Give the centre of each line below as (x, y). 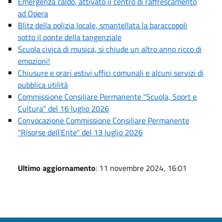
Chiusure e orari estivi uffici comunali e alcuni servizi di (111, 73)
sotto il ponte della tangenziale (70, 37)
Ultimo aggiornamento (57, 168)
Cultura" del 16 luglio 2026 (63, 108)
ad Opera (33, 13)
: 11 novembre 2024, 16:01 (141, 168)
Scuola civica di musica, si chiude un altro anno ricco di (110, 49)
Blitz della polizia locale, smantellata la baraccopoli (103, 25)
